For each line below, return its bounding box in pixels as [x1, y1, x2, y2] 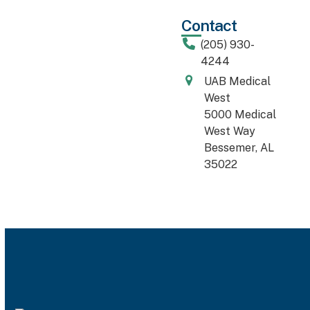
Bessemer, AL [203, 141, 274, 154]
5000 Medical [203, 108, 276, 121]
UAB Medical [203, 75, 271, 88]
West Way [203, 125, 255, 138]
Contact [181, 16, 237, 35]
